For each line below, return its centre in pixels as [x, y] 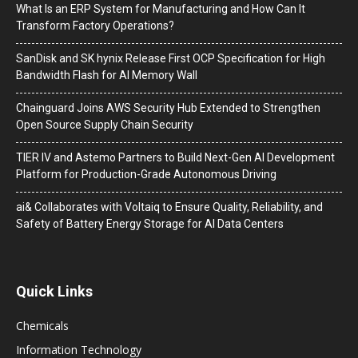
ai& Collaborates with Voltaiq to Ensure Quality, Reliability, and [169, 207]
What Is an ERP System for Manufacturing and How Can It [161, 8]
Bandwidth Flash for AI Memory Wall [107, 75]
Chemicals [42, 325]
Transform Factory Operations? [95, 25]
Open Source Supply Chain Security [105, 124]
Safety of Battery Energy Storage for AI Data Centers [150, 223]
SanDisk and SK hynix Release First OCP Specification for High [171, 58]
